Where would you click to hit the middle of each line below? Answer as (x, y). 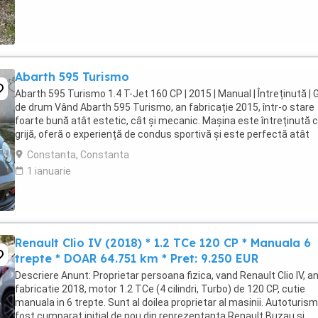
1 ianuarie (49, 171)
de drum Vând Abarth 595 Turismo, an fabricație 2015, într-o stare (165, 107)
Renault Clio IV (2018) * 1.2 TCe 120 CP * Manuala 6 (163, 243)
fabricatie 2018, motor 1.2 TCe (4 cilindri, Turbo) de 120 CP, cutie (160, 289)
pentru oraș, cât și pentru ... (77, 148)
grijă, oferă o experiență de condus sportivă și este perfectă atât (162, 134)
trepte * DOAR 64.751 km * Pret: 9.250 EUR (137, 258)
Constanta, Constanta (78, 155)
